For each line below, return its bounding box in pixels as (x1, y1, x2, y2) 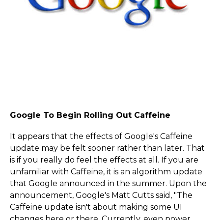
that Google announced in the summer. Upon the (10, 179, 207, 189)
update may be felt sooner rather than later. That (10, 143, 205, 153)
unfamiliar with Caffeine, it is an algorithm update (10, 167, 202, 177)
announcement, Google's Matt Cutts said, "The (10, 191, 192, 200)
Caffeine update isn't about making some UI (10, 202, 182, 212)
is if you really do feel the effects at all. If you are (10, 155, 198, 165)
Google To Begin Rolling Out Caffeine (10, 110, 170, 120)
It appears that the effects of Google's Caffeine (10, 132, 192, 141)
